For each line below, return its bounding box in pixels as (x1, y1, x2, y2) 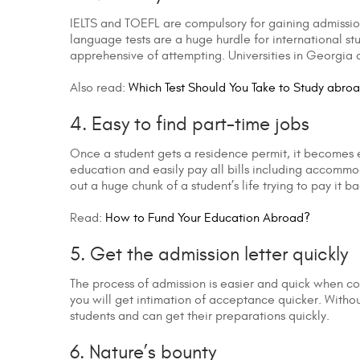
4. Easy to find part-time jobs (70, 113, 309, 137)
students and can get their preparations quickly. (70, 309, 329, 324)
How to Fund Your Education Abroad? (105, 211, 310, 226)
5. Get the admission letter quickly (70, 243, 348, 267)
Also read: (70, 80, 129, 96)
